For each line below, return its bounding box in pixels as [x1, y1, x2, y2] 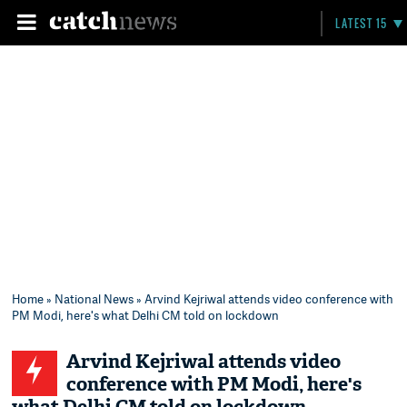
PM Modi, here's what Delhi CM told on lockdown [12, 307, 280, 323]
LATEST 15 [335, 15, 388, 31]
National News [55, 291, 134, 307]
